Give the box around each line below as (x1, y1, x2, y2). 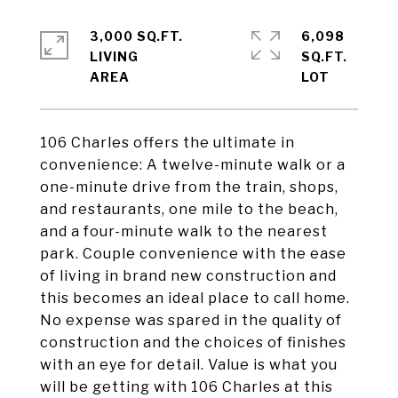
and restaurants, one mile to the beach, (40, 201, 338, 218)
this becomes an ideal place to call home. (40, 290, 350, 306)
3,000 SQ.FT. (90, 28, 183, 44)
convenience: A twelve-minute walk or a (40, 156, 346, 173)
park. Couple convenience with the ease (40, 245, 346, 262)
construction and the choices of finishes (40, 334, 346, 351)
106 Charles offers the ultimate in (40, 134, 295, 151)
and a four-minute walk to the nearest (40, 223, 328, 240)
